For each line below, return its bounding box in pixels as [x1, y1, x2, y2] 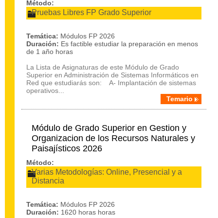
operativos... [26, 87, 64, 94]
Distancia [32, 177, 64, 185]
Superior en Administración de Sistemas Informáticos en [26, 71, 199, 79]
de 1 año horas [26, 48, 73, 55]
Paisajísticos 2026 [32, 144, 102, 153]
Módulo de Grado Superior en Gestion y [32, 123, 186, 133]
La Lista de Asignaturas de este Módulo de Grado [26, 63, 179, 71]
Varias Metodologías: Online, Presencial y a [32, 168, 182, 176]
